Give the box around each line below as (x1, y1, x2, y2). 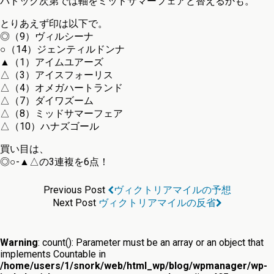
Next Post (52, 196, 98, 209)
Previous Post (43, 183, 108, 196)
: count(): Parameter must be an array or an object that (38, 236, 264, 248)
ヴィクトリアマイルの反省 (98, 196, 216, 209)
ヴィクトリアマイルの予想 (113, 183, 231, 196)
